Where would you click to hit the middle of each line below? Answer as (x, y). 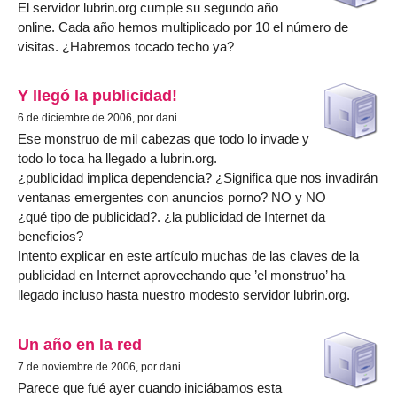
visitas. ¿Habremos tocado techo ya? (126, 47)
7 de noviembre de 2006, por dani (99, 366)
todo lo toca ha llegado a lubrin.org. (117, 159)
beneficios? (51, 237)
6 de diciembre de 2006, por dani (97, 118)
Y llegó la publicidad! (97, 96)
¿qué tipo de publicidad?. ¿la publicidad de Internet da (171, 217)
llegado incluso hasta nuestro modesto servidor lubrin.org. (184, 295)
